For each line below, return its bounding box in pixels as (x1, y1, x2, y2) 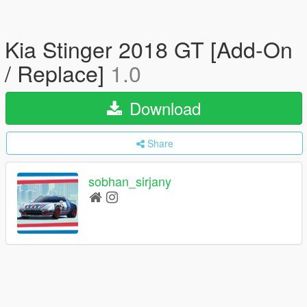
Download (125, 96, 201, 120)
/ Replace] (5, 57, 110, 88)
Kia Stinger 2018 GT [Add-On (5, 33, 293, 64)
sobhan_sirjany (88, 172, 171, 191)
